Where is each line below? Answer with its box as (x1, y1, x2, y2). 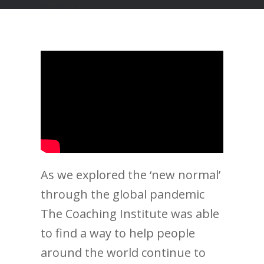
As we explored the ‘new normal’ (41, 167, 220, 183)
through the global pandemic (41, 186, 204, 203)
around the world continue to (41, 245, 206, 261)
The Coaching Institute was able (41, 206, 219, 222)
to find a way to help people (41, 225, 195, 242)
